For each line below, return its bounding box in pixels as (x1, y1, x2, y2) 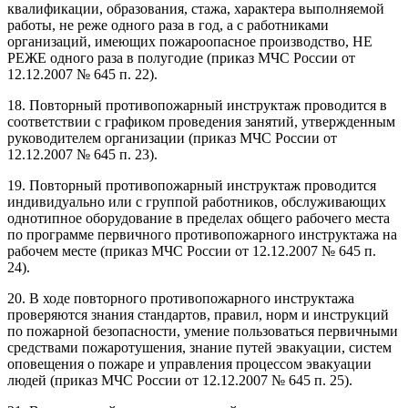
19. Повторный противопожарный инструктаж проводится (7, 177, 376, 193)
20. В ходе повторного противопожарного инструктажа (7, 290, 354, 306)
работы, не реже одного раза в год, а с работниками (7, 16, 329, 33)
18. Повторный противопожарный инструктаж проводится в (7, 97, 387, 113)
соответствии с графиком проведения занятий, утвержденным (7, 113, 395, 129)
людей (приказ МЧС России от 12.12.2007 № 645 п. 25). (7, 372, 352, 388)
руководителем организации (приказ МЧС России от (7, 129, 337, 146)
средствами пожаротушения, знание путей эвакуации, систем (7, 339, 392, 355)
